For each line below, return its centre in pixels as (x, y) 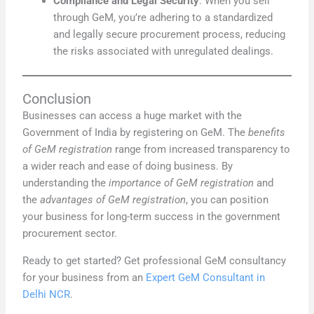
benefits (267, 133)
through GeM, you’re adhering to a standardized (163, 18)
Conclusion (57, 99)
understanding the (66, 183)
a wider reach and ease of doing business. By (128, 166)
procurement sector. (70, 234)
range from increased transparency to (202, 150)
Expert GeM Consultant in (206, 277)
